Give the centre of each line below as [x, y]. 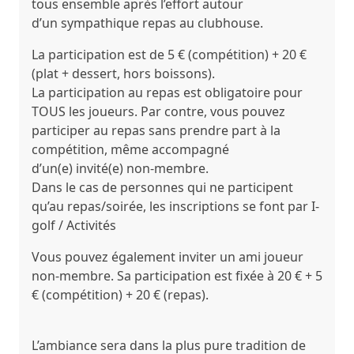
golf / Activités [74, 225]
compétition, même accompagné [130, 149]
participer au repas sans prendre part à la [156, 130]
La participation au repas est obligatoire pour [167, 92]
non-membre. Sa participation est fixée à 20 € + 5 [177, 276]
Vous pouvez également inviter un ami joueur [168, 257]
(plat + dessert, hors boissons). [123, 73]
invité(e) [101, 168]
